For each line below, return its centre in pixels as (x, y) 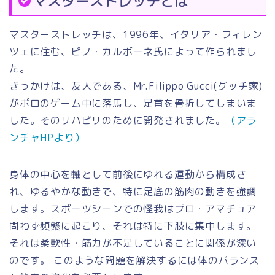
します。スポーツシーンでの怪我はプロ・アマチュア (133, 208)
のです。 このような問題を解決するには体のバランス (134, 260)
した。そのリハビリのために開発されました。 (118, 120)
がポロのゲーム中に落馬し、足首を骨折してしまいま (133, 103)
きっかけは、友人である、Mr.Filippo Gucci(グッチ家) (136, 86)
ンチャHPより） (47, 137)
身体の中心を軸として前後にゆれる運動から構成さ (128, 174)
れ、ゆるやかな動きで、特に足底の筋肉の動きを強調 (133, 191)
